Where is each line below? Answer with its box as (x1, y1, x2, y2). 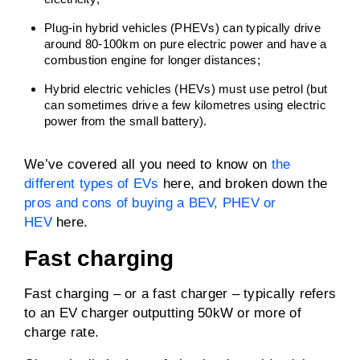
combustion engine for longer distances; (44, 53, 260, 67)
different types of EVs (24, 176, 159, 191)
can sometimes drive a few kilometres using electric (44, 98, 326, 112)
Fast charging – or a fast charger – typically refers (24, 286, 336, 301)
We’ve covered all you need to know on (24, 157, 272, 172)
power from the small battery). (44, 114, 214, 128)
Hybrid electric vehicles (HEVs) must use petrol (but (44, 82, 327, 96)
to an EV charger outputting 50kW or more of (24, 305, 301, 321)
